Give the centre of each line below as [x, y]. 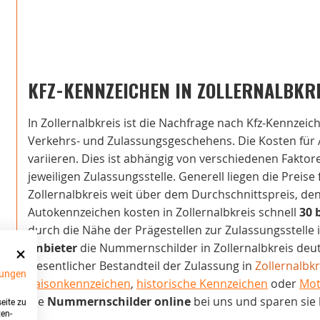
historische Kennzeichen [202, 284]
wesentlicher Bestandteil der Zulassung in [141, 266]
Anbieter [52, 248]
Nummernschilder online [119, 302]
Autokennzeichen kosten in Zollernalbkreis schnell [164, 212]
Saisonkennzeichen [79, 284]
